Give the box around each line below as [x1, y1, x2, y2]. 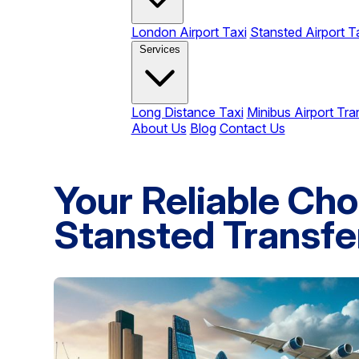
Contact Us [219, 120, 285, 136]
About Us [131, 120, 187, 136]
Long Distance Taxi [131, 104, 244, 120]
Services [139, 43, 180, 55]
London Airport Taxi [131, 24, 247, 40]
